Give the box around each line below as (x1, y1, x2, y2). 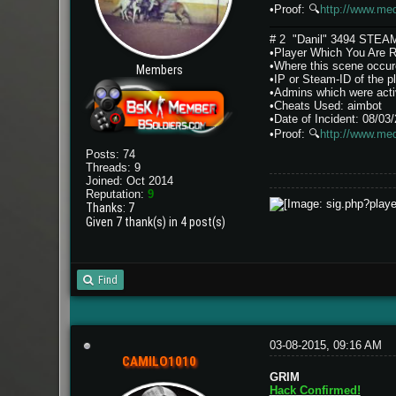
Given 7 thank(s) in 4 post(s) (86, 214, 226, 229)
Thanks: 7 (86, 200, 135, 215)
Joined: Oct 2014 (86, 173, 174, 187)
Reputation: (86, 187, 148, 201)
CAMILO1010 (122, 353, 197, 369)
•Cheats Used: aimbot (269, 99, 382, 113)
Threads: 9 (86, 160, 141, 174)
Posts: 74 (86, 147, 136, 161)
